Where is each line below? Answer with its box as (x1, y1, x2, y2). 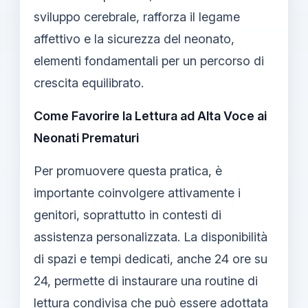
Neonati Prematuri (34, 130, 139, 145)
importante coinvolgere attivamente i (34, 185, 241, 200)
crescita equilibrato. (34, 75, 144, 90)
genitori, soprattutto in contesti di (34, 207, 221, 222)
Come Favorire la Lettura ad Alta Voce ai (34, 108, 267, 123)
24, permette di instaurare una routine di (34, 273, 258, 288)
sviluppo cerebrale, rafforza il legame (34, 9, 240, 24)
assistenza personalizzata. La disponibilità (34, 229, 267, 244)
